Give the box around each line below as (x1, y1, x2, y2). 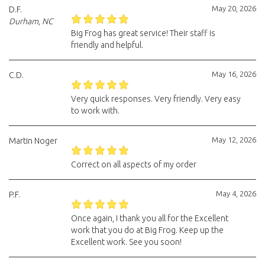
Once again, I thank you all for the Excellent (70, 214, 228, 223)
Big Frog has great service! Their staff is (70, 28, 215, 38)
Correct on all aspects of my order (70, 160, 196, 169)
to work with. (70, 106, 119, 115)
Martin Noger (9, 136, 57, 146)
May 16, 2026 (212, 70, 256, 78)
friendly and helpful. (70, 40, 143, 50)
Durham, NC (9, 17, 53, 26)
